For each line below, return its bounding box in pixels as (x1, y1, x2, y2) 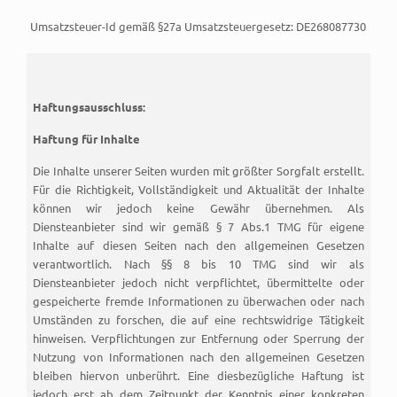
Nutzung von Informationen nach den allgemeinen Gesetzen (33, 349, 364, 364)
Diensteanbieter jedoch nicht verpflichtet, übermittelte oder (33, 275, 364, 290)
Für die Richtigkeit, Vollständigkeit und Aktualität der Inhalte (33, 182, 364, 197)
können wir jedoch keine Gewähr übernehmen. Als (33, 200, 364, 215)
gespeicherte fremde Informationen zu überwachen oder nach (33, 293, 364, 308)
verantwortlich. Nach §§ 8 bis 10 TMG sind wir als (33, 256, 364, 271)
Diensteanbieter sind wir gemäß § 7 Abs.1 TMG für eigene (33, 219, 364, 234)
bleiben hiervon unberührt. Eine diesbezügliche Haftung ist (33, 368, 364, 383)
